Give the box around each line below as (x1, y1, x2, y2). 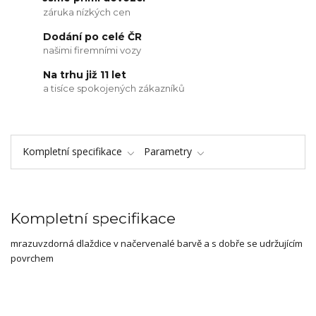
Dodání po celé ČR (43, 30, 142, 43)
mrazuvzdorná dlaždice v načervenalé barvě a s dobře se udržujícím (11, 237, 303, 250)
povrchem (11, 252, 54, 265)
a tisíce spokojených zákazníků (43, 83, 186, 95)
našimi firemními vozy (43, 44, 142, 56)
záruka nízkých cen (43, 6, 131, 18)
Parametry (144, 145, 192, 159)
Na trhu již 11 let (43, 68, 127, 81)
